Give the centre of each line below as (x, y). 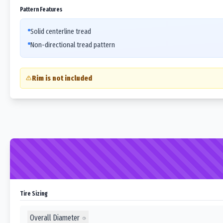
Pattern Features (41, 9)
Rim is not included (62, 78)
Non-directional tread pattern (73, 45)
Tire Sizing (34, 193)
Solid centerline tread (61, 31)
